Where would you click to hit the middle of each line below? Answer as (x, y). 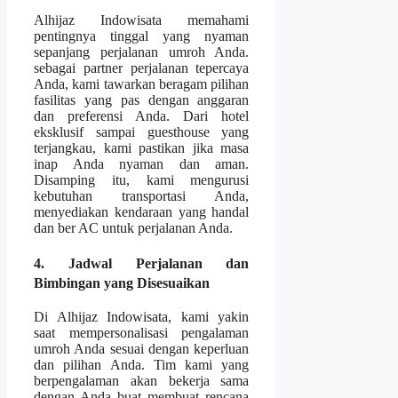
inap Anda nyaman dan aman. (142, 164)
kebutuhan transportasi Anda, (142, 196)
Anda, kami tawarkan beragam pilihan (142, 84)
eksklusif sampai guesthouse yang (142, 132)
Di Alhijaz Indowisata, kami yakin (142, 316)
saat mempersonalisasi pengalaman (142, 332)
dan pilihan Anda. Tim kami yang (142, 364)
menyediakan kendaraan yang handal (142, 212)
